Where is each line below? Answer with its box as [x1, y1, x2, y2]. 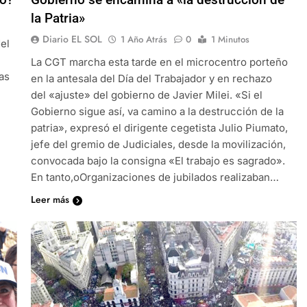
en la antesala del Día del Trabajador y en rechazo [30, 71, 272, 85]
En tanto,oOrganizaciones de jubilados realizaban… [30, 170, 279, 184]
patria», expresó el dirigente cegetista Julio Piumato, [30, 121, 288, 134]
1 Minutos [210, 32, 249, 46]
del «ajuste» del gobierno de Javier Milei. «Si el [30, 88, 262, 101]
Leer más [30, 192, 69, 206]
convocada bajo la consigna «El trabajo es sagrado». [30, 153, 285, 167]
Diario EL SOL [42, 32, 102, 46]
